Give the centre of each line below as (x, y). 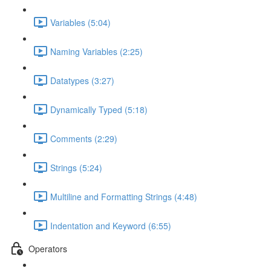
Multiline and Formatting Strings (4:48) (124, 196)
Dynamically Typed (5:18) (99, 109)
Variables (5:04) (80, 22)
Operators (48, 248)
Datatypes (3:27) (82, 80)
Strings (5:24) (76, 167)
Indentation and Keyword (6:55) (111, 225)
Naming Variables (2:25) (96, 51)
